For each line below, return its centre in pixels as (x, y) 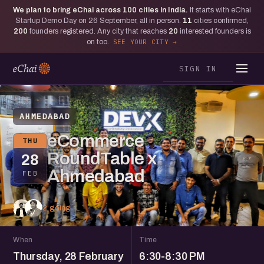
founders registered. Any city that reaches (98, 31)
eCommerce (95, 141)
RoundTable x (102, 159)
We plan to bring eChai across (68, 10)
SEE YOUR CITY (141, 42)
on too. (98, 42)
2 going (57, 208)
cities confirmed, (220, 21)
